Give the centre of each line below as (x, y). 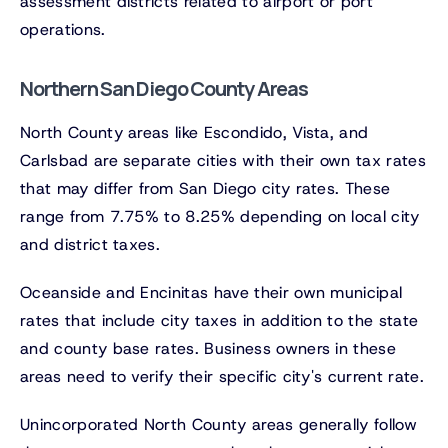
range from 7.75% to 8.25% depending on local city (220, 217)
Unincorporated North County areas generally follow (219, 425)
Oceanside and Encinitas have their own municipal (211, 293)
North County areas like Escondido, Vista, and (194, 133)
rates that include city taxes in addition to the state (219, 321)
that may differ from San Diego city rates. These (205, 189)
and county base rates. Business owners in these (208, 349)
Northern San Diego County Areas (164, 89)
